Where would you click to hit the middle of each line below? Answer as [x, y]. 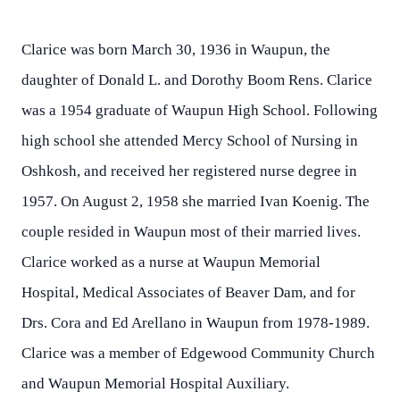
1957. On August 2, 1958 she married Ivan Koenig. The [196, 201]
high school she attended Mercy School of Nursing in [190, 141]
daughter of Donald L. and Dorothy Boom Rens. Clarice [197, 80]
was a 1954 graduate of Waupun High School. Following [200, 110]
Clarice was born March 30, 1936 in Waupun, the [176, 50]
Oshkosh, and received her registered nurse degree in [189, 171]
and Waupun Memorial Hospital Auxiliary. [155, 383]
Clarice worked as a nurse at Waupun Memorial [171, 262]
